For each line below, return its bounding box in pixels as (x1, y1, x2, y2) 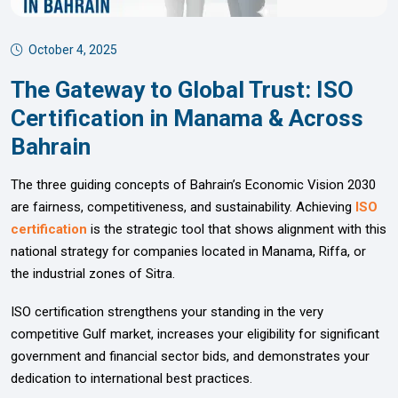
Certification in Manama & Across (11, 104, 363, 131)
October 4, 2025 (28, 42, 117, 57)
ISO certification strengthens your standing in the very (11, 303, 323, 320)
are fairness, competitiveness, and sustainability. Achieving (11, 198, 355, 215)
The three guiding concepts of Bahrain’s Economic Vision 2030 (11, 176, 376, 193)
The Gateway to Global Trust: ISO (11, 76, 354, 103)
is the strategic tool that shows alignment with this (87, 220, 386, 237)
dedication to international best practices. (11, 370, 252, 386)
